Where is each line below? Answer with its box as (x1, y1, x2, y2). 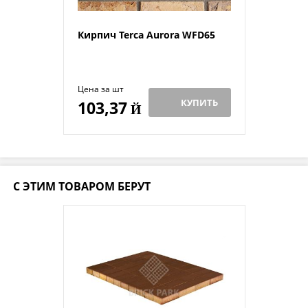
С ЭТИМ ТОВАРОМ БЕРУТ (13, 178, 151, 194)
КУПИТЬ (181, 96, 218, 109)
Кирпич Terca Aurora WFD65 (77, 27, 215, 41)
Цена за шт (77, 82, 124, 95)
